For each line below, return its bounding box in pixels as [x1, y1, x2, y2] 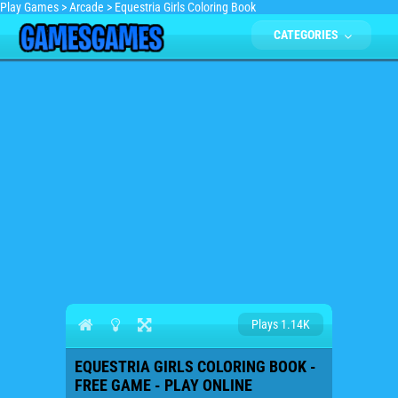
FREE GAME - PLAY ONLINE [75, 376, 252, 394]
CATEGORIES [274, 28, 341, 42]
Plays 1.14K [251, 317, 310, 331]
